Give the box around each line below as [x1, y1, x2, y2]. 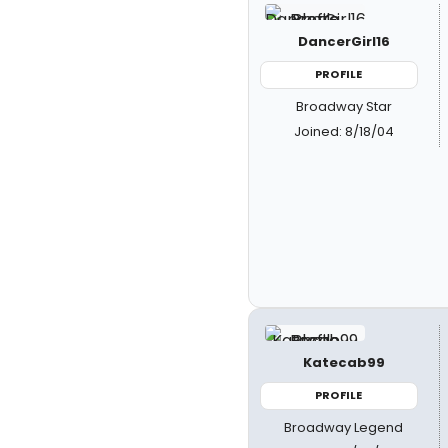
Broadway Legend [284, 417, 404, 437]
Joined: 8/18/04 [293, 121, 394, 141]
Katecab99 [302, 353, 385, 372]
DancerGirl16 [297, 32, 390, 51]
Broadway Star [295, 96, 392, 116]
